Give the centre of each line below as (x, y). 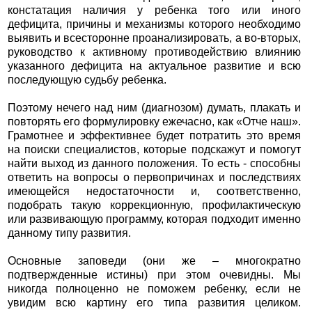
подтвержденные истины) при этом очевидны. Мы (154, 275)
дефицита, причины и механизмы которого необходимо (154, 24)
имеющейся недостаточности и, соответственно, (154, 192)
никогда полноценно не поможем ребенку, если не (154, 289)
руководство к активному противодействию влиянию (154, 52)
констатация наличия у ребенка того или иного (154, 10)
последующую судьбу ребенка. (87, 80)
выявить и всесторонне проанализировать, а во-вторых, (154, 38)
